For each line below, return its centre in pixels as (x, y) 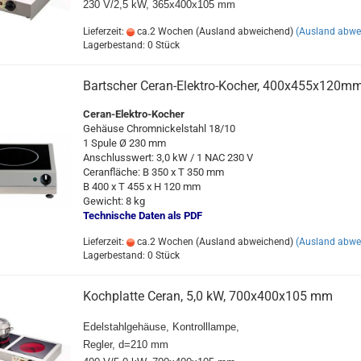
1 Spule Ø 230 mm (124, 143)
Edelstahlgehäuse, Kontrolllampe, (161, 327)
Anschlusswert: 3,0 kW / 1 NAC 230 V (168, 158)
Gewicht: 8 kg (114, 201)
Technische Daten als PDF (143, 216)
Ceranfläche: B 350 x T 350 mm (153, 172)
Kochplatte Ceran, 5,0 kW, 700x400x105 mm (207, 296)
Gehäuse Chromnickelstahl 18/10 (159, 129)
